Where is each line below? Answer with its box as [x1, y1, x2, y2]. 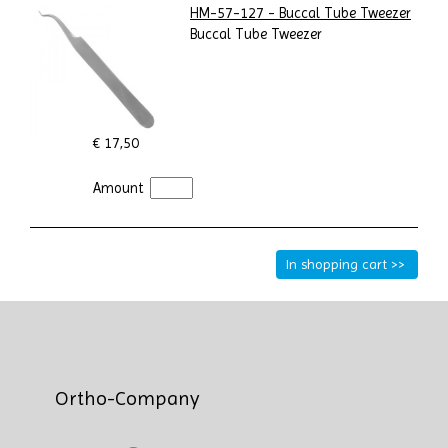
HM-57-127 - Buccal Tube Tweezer [190, 5, 411, 23]
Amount [93, 180, 148, 198]
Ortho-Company [55, 387, 200, 410]
